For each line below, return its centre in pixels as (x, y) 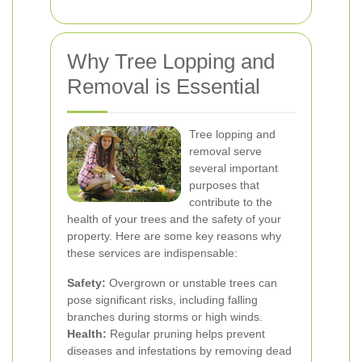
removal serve (225, 151)
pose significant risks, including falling (162, 300)
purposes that (224, 185)
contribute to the (231, 202)
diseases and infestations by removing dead (179, 351)
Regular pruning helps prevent (186, 334)
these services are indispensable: (152, 253)
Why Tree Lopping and (171, 61)
